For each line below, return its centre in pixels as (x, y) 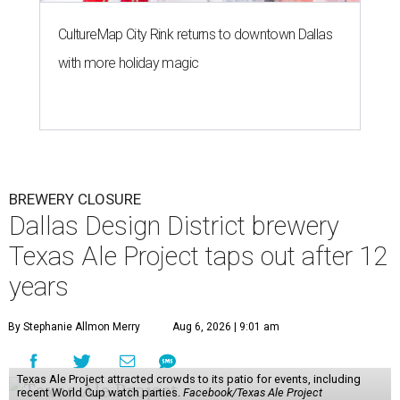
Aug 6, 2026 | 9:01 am (226, 327)
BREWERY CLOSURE (75, 200)
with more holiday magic (129, 63)
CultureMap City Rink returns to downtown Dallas (195, 35)
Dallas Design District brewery (174, 226)
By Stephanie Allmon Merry (74, 327)
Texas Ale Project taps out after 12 (198, 257)
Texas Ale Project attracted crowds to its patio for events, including (188, 379)
